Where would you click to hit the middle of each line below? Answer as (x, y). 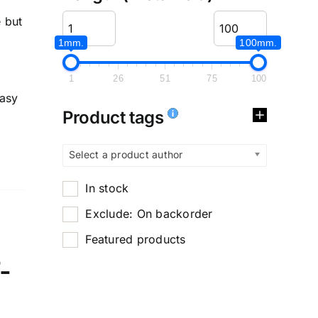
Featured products (136, 239)
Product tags (115, 117)
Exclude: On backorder (149, 213)
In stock (107, 188)
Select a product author (126, 154)
